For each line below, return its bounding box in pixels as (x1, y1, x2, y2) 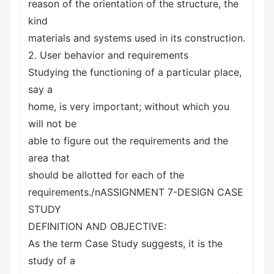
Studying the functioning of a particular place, (28, 66, 242, 78)
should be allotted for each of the (28, 169, 184, 181)
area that (28, 152, 70, 164)
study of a (28, 254, 75, 267)
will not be (28, 117, 76, 130)
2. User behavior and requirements (28, 49, 188, 61)
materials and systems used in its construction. (28, 32, 245, 44)
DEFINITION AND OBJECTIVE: (28, 220, 166, 232)
